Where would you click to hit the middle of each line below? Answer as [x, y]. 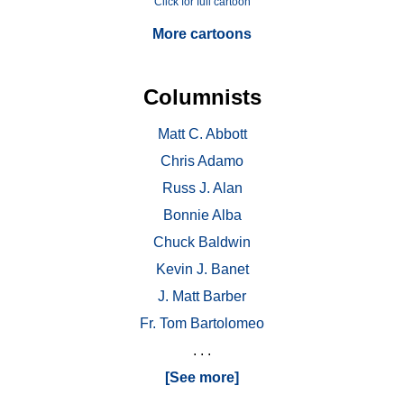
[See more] [202, 378]
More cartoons [202, 34]
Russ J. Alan [202, 188]
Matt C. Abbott [202, 134]
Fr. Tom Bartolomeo [202, 324]
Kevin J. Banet [202, 270]
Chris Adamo [202, 161]
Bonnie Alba [202, 216]
